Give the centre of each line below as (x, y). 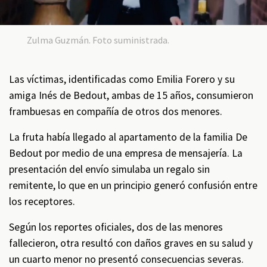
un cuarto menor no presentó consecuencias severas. (126, 259)
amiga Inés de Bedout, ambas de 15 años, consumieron (131, 95)
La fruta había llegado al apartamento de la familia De (128, 137)
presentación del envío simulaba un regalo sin (109, 169)
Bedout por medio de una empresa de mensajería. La (126, 153)
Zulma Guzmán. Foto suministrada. (98, 40)
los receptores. (42, 201)
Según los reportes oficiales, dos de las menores (116, 227)
